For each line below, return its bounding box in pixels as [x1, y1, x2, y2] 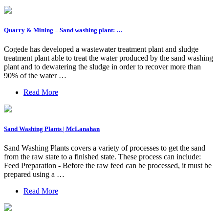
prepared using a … [4, 170, 65, 179]
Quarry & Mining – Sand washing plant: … [4, 26, 123, 34]
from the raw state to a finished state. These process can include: [4, 153, 201, 161]
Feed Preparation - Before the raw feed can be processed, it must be [4, 161, 212, 170]
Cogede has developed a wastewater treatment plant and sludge [4, 44, 198, 53]
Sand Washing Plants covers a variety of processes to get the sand [4, 144, 205, 153]
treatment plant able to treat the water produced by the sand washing [4, 53, 213, 62]
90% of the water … [4, 71, 66, 80]
